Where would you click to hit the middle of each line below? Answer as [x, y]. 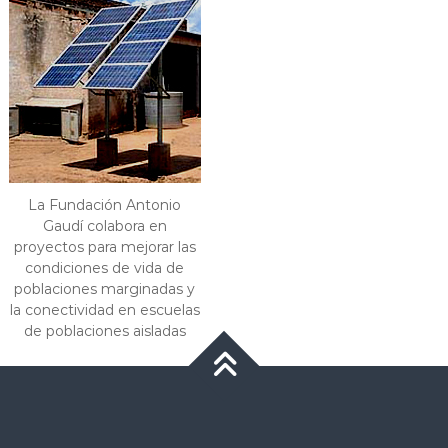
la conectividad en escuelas [104, 310]
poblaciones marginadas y [105, 289]
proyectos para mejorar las [104, 247]
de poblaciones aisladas [104, 331]
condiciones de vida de [105, 268]
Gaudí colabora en [104, 226]
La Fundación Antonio [105, 205]
